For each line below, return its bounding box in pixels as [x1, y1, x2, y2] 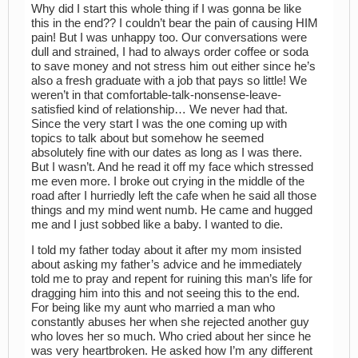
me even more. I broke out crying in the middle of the [31, 174, 304, 188]
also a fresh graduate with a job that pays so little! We [31, 74, 307, 87]
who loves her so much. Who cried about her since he [31, 330, 311, 344]
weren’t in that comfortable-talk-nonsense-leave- [31, 88, 281, 101]
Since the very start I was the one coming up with [31, 117, 287, 130]
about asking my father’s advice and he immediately [31, 258, 302, 272]
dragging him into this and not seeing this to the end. [31, 287, 300, 300]
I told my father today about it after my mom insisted [31, 244, 301, 257]
